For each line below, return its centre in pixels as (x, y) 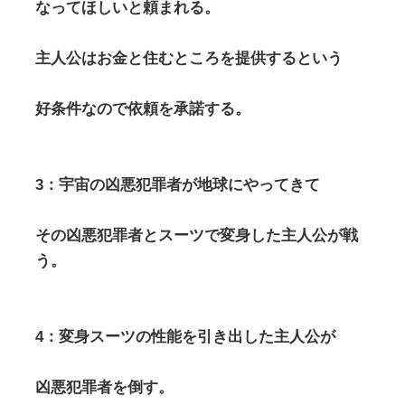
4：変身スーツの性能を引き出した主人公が (185, 337)
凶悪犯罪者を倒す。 (104, 388)
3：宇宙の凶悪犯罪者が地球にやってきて (177, 185)
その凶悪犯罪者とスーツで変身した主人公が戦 (196, 236)
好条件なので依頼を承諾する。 (142, 109)
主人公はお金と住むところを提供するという (188, 59)
